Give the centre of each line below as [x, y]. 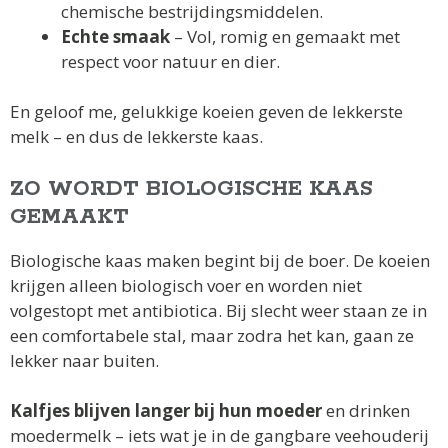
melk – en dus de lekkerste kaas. [136, 137]
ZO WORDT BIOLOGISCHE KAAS [191, 188]
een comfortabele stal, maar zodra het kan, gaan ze [212, 335]
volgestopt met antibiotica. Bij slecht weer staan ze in [218, 310]
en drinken [366, 411]
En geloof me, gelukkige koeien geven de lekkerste [206, 112]
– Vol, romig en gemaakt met [285, 36]
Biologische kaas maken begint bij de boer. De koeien [220, 260]
